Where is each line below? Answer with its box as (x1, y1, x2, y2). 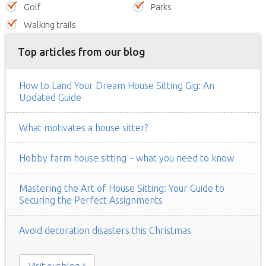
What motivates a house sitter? (19, 122, 148, 133)
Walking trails (24, 19, 76, 30)
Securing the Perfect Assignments (19, 194, 163, 205)
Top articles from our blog (18, 45, 145, 58)
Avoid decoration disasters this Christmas (19, 224, 191, 236)
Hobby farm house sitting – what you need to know (19, 152, 234, 163)
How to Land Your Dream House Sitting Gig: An (19, 80, 214, 91)
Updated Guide (19, 91, 81, 103)
